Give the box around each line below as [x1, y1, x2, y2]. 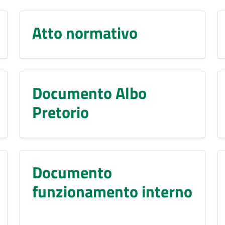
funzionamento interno [32, 179, 192, 203]
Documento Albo [32, 80, 147, 105]
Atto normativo [32, 20, 138, 45]
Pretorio [32, 99, 89, 124]
